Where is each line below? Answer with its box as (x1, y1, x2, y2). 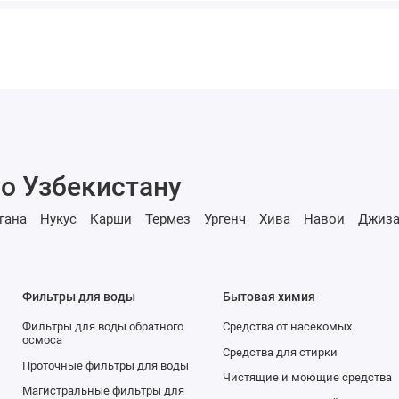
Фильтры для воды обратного (21, 319, 183, 333)
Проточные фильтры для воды (21, 358, 189, 372)
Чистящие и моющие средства (222, 370, 392, 385)
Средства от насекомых (222, 319, 352, 333)
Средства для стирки (222, 345, 338, 359)
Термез (144, 211, 191, 228)
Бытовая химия (222, 289, 315, 304)
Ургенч (203, 211, 246, 228)
